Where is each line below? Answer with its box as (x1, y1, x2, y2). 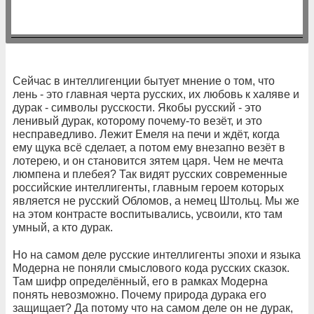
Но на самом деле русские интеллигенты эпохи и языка (13, 248, 301, 261)
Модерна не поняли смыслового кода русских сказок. (13, 261, 289, 274)
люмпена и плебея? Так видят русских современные (13, 168, 287, 180)
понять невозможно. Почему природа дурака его (13, 288, 266, 301)
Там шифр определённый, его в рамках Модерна (13, 275, 268, 287)
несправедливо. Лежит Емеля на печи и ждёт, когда (13, 128, 280, 140)
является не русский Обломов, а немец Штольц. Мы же (13, 194, 299, 207)
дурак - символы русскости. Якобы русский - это (13, 101, 261, 114)
